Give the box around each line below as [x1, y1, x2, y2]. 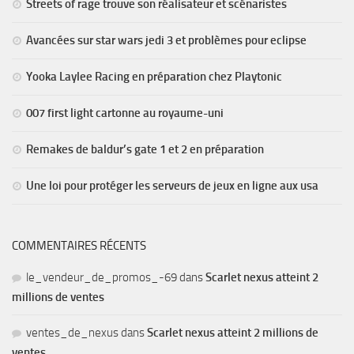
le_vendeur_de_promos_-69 [26, 270, 177, 284]
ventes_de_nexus [26, 326, 119, 340]
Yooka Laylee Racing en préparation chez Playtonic [26, 70, 282, 84]
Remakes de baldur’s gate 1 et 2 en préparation [26, 142, 264, 156]
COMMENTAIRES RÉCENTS [12, 239, 146, 253]
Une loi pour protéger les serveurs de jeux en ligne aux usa [26, 179, 318, 193]
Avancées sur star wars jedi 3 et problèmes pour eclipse [26, 33, 307, 47]
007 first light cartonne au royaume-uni [26, 106, 224, 120]
